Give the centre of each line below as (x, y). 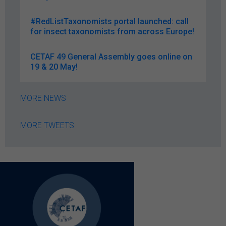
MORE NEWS (43, 98)
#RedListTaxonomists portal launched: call (109, 21)
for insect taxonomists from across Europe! (112, 31)
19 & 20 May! (54, 67)
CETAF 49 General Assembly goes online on (111, 56)
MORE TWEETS (47, 125)
